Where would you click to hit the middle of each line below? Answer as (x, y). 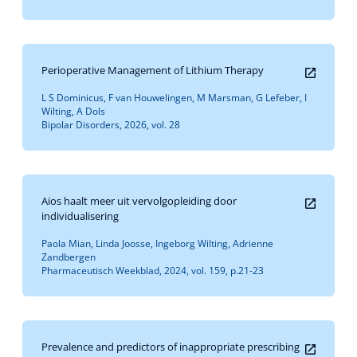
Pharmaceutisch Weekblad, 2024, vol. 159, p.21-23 (153, 271)
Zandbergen (69, 257)
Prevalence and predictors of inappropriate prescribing (171, 347)
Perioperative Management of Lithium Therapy (153, 70)
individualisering (80, 216)
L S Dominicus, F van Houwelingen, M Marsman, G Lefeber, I (174, 98)
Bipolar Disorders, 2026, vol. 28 (111, 125)
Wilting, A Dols (73, 111)
